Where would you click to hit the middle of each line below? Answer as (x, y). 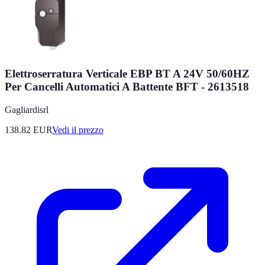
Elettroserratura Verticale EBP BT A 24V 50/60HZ (127, 73)
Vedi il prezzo (78, 130)
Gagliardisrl (27, 109)
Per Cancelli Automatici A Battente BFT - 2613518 (127, 86)
